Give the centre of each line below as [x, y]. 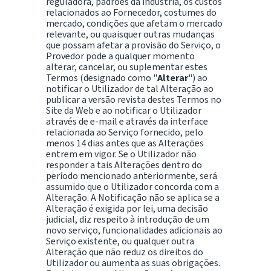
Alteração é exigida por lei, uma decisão [127, 208]
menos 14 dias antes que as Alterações [125, 143]
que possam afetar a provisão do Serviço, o [133, 45]
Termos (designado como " [102, 77]
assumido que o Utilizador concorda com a [132, 186]
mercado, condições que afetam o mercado [134, 23]
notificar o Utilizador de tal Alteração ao [130, 88]
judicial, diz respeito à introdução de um [128, 219]
